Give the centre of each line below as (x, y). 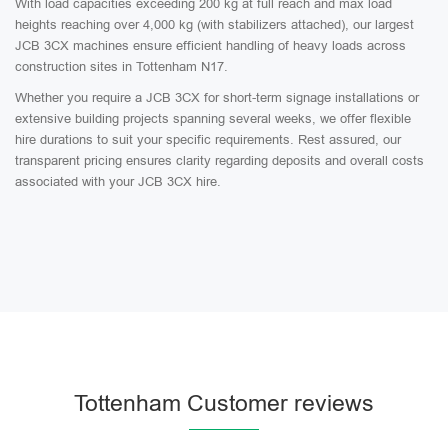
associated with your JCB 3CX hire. (118, 181)
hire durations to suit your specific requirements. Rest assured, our (208, 139)
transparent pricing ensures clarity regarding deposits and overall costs (219, 160)
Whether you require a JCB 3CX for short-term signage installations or (217, 97)
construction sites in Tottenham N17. (121, 66)
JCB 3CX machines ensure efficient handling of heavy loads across (210, 45)
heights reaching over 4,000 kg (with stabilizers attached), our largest (214, 24)
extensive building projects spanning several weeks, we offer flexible (213, 118)
